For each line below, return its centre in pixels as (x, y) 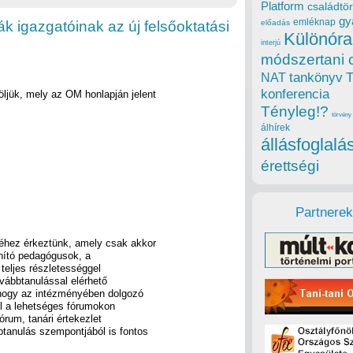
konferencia (295, 95)
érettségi (290, 166)
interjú (271, 43)
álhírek (275, 128)
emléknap (314, 22)
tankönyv (316, 78)
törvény (342, 115)
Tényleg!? (295, 112)
